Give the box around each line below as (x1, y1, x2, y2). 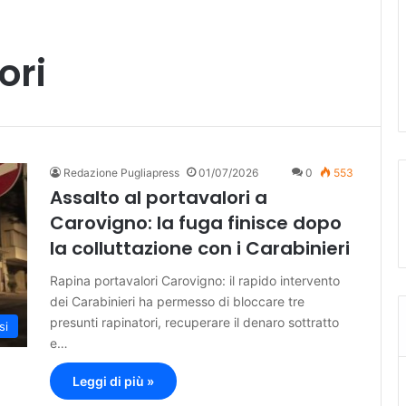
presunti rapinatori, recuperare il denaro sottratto (50, 314, 339, 331)
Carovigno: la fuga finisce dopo (50, 210, 342, 237)
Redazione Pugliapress (63, 166, 179, 180)
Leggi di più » (72, 373, 154, 390)
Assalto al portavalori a (50, 185, 267, 211)
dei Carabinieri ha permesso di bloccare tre (50, 294, 304, 310)
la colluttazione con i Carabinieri (50, 236, 350, 262)
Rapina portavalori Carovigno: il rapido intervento (50, 273, 340, 289)
